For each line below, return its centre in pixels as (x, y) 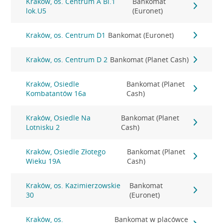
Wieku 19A (44, 161)
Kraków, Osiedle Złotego (66, 152)
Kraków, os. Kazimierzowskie (73, 185)
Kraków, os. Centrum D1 (66, 35)
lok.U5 (36, 11)
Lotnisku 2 (43, 127)
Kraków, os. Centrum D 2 (67, 59)
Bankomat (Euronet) (141, 35)
